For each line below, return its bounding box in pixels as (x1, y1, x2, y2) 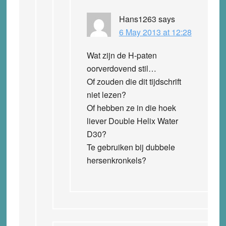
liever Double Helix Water (86, 115, 178, 127)
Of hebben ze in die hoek (86, 101, 176, 114)
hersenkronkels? (86, 154, 146, 166)
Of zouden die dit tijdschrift (86, 75, 181, 87)
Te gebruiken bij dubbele (86, 141, 175, 153)
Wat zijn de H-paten (86, 49, 157, 61)
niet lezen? (86, 88, 126, 100)
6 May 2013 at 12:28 (119, 26, 192, 38)
